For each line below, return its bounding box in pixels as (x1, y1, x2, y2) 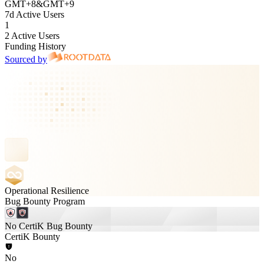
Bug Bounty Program (5, 196, 85, 206)
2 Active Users (5, 31, 60, 41)
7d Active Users (5, 9, 64, 19)
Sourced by (5, 54, 47, 64)
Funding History (5, 41, 66, 51)
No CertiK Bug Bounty (5, 221, 93, 231)
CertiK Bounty (5, 232, 60, 242)
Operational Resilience (5, 186, 89, 196)
